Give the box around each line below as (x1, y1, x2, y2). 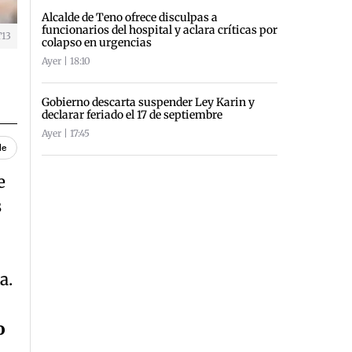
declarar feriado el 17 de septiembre (42, 107, 223, 122)
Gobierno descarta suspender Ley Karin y (42, 94, 255, 109)
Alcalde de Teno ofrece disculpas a (42, 9, 218, 24)
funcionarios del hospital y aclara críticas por (42, 22, 278, 37)
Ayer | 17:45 (42, 126, 90, 139)
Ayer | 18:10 (42, 54, 91, 67)
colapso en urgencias (42, 35, 152, 49)
